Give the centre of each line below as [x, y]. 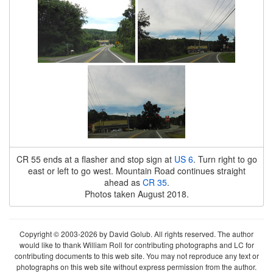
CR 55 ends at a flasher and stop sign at [95, 159]
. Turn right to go [225, 159]
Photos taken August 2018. [136, 194]
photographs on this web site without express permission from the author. [136, 267]
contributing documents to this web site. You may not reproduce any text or [136, 256]
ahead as [123, 182]
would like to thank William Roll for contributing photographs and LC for [136, 245]
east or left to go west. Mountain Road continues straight [136, 171]
